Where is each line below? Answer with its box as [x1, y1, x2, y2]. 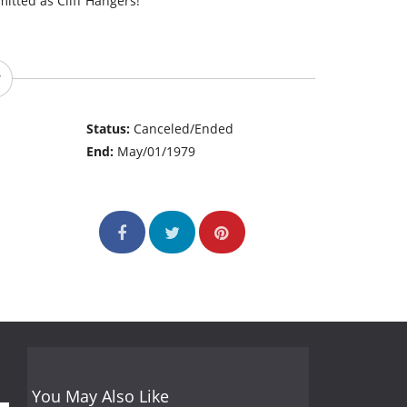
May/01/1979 [117, 143, 196, 161]
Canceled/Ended [134, 120, 234, 138]
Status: [86, 120, 134, 138]
